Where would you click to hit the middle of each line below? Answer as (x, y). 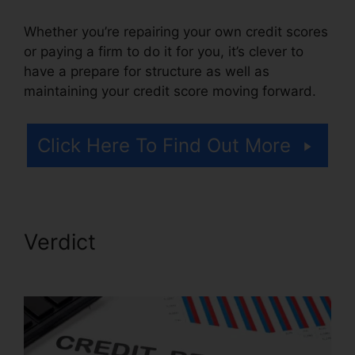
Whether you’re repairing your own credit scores (176, 31)
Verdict (63, 242)
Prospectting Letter (122, 268)
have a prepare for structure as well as (147, 71)
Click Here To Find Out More (164, 146)
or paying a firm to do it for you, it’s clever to (164, 51)
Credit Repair (168, 242)
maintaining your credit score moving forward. (170, 91)
